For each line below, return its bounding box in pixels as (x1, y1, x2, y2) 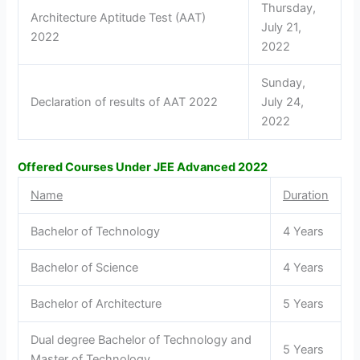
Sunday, (261, 75, 306, 90)
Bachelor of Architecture (31, 296, 162, 311)
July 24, (261, 94, 305, 109)
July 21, (261, 19, 302, 35)
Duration (283, 187, 329, 202)
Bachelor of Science (31, 260, 139, 275)
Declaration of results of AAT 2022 (31, 94, 219, 109)
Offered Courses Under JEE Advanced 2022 (18, 159, 268, 174)
